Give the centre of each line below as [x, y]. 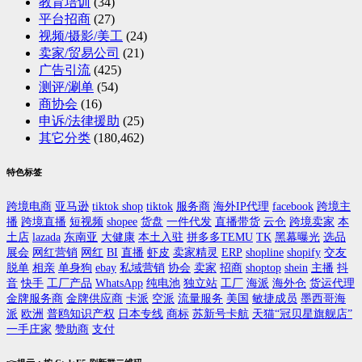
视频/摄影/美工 [81, 36]
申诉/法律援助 [79, 121]
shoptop [263, 268]
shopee [122, 222]
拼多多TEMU [220, 238]
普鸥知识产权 [81, 314]
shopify [304, 253]
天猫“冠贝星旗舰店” [302, 314]
